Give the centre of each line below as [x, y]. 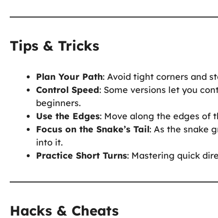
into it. [49, 142]
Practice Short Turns [82, 155]
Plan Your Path [69, 76]
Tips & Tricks [54, 45]
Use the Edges [68, 116]
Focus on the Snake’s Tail [93, 129]
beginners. [58, 103]
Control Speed [68, 90]
